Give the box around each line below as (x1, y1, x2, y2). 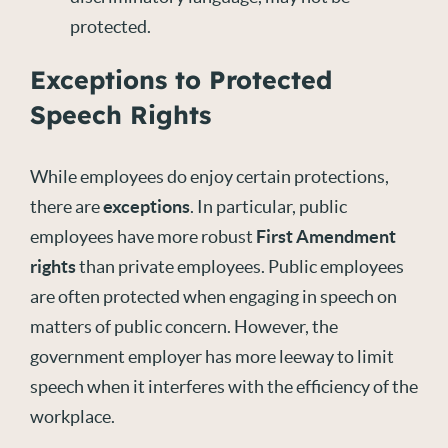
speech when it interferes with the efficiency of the (30, 376, 418, 397)
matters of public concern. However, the (30, 316, 338, 337)
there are (30, 196, 103, 217)
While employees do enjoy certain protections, (30, 166, 389, 187)
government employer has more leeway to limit (30, 346, 394, 367)
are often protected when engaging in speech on (30, 286, 397, 307)
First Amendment (256, 226, 396, 247)
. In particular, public (190, 196, 347, 217)
